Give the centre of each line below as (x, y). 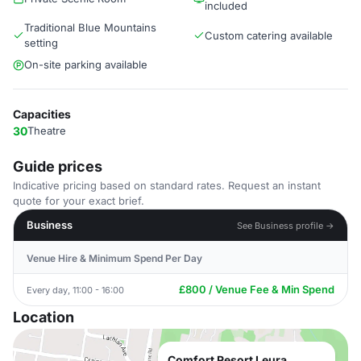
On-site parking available (86, 64)
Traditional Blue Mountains (90, 27)
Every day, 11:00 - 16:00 (75, 290)
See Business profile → (286, 225)
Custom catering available (269, 35)
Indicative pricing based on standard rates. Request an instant (167, 185)
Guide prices (58, 166)
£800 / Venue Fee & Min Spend (257, 289)
